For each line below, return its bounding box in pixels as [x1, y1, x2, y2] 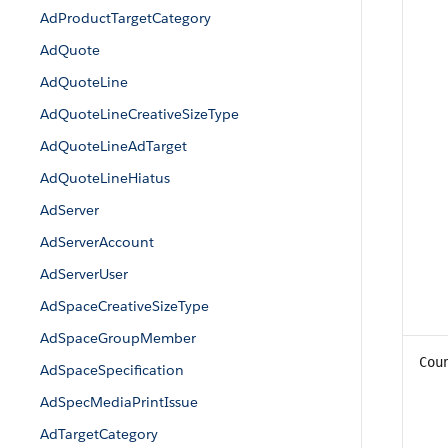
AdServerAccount [40, 233, 154, 251]
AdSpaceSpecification [40, 361, 184, 379]
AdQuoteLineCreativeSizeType [40, 105, 239, 123]
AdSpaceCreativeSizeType [40, 297, 209, 315]
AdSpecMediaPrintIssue [40, 393, 198, 411]
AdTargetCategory [40, 425, 158, 443]
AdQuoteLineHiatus [40, 169, 170, 187]
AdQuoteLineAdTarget [40, 137, 187, 155]
